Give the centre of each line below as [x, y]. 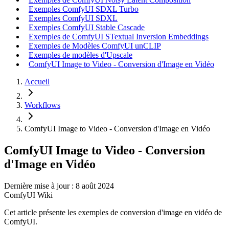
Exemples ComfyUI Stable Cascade [87, 27]
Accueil [37, 81]
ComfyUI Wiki [28, 195]
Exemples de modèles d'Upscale [81, 55]
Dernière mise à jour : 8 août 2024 [59, 186]
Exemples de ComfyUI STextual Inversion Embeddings [119, 36]
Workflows [42, 105]
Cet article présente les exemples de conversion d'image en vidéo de [113, 212]
